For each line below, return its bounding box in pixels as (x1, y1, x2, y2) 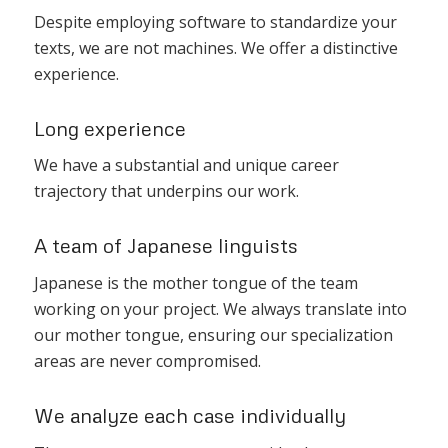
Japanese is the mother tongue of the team (33, 272, 358, 295)
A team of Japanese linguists (33, 233, 298, 258)
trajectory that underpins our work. (33, 180, 299, 203)
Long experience (33, 115, 186, 140)
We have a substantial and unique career (33, 154, 339, 177)
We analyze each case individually (33, 403, 346, 428)
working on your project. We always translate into (33, 298, 407, 321)
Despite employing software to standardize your (33, 10, 397, 33)
